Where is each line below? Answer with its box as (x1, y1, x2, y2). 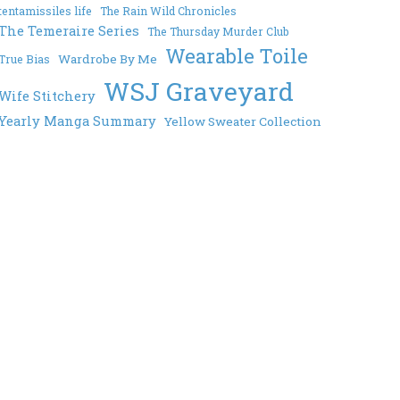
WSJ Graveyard (104, 74, 295, 109)
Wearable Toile (165, 43, 309, 70)
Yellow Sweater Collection (164, 113, 322, 130)
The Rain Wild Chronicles (100, 4, 237, 19)
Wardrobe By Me (58, 51, 158, 68)
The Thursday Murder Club (147, 24, 290, 39)
